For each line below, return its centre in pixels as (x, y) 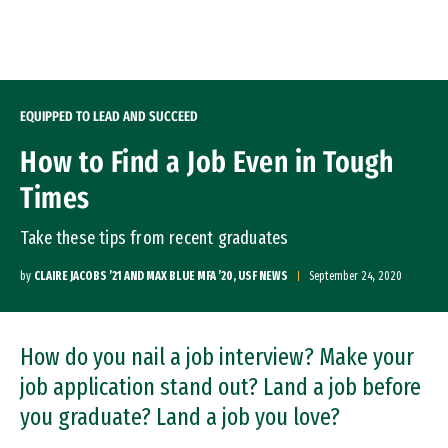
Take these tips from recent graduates (154, 238)
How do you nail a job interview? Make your (217, 357)
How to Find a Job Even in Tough (207, 162)
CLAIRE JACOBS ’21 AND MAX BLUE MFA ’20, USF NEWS (161, 276)
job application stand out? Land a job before (220, 387)
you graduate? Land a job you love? (180, 417)
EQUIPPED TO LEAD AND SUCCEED (109, 116)
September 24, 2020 (355, 276)
